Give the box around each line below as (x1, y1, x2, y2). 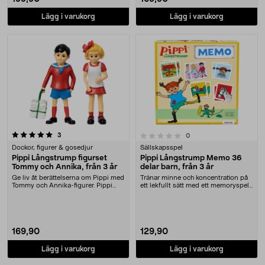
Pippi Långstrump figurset (12, 154, 107, 162)
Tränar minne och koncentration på (140, 174, 248, 181)
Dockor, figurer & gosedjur (12, 144, 93, 151)
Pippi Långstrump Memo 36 (140, 154, 242, 162)
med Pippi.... (140, 190, 176, 196)
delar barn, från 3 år (140, 163, 214, 171)
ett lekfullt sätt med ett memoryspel (140, 182, 249, 189)
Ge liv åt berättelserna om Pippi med (12, 174, 124, 181)
